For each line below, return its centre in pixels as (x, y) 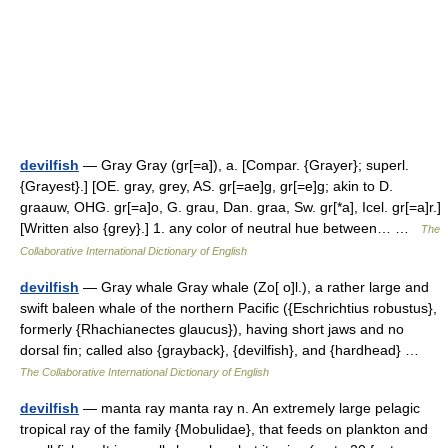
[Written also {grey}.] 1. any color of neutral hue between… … (220, 227)
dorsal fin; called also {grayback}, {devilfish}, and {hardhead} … (223, 349)
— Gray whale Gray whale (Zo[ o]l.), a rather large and (254, 286)
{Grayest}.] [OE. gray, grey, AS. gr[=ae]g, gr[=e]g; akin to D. (206, 185)
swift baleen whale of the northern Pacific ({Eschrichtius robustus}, (228, 307)
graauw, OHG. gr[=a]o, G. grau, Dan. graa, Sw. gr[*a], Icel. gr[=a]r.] (230, 206)
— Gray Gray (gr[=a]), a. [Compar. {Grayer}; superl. (244, 164)
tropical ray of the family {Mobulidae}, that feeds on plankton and (224, 428)
